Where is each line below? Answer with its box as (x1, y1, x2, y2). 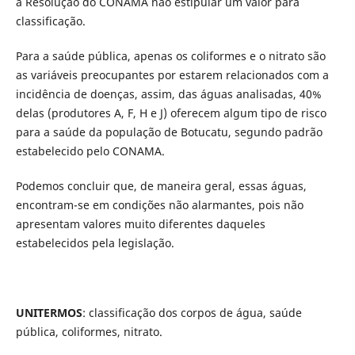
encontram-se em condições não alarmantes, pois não (15, 197, 303, 213)
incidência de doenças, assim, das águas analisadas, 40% (15, 86, 322, 102)
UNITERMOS (15, 305, 82, 321)
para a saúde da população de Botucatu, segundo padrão (15, 124, 323, 140)
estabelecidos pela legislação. (15, 235, 174, 251)
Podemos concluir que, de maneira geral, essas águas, (15, 178, 307, 194)
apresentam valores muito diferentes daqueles (15, 216, 265, 232)
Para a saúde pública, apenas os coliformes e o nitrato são (15, 48, 326, 64)
